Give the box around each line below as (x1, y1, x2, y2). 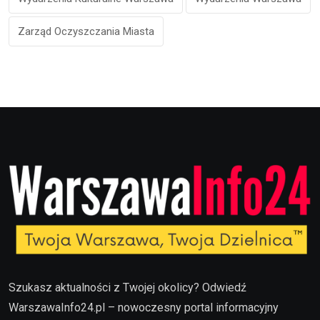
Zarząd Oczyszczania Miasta (18, 24, 154, 38)
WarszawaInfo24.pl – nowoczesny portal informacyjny (9, 301, 279, 315)
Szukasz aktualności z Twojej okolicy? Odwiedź (9, 281, 246, 295)
